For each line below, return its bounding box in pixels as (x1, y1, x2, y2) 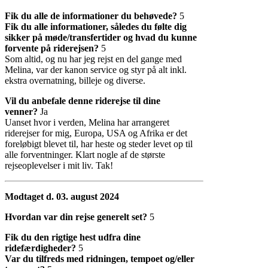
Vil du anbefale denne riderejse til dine (5, 95, 160, 106)
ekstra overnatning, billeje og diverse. (5, 75, 145, 86)
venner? (5, 106, 38, 117)
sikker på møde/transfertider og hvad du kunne (5, 32, 197, 42)
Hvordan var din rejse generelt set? (5, 211, 147, 222)
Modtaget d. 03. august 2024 (5, 191, 119, 202)
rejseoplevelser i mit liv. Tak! (5, 160, 113, 170)
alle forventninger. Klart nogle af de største (5, 149, 165, 160)
